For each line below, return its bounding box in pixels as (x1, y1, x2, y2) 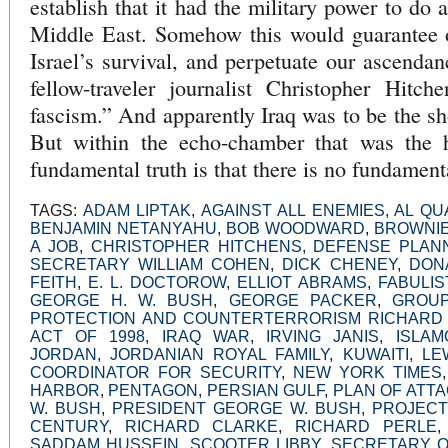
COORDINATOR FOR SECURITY (30, 363, 281, 381)
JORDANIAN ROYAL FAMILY (110, 345, 330, 363)
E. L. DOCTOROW (88, 273, 226, 291)
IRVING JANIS (266, 327, 380, 345)
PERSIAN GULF (206, 381, 325, 399)
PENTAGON (108, 381, 199, 399)
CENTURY (30, 417, 108, 435)
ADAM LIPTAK (82, 201, 192, 219)
